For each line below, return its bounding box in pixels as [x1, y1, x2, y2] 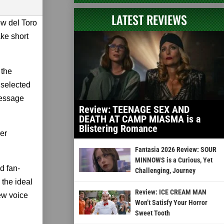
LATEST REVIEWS [111, 10, 187, 28]
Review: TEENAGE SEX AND [79, 103, 189, 115]
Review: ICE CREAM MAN [134, 187, 206, 196]
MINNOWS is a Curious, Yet [134, 155, 212, 164]
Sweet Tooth [134, 208, 170, 217]
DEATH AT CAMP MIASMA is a [79, 112, 200, 125]
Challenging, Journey [134, 166, 195, 174]
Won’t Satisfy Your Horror [134, 198, 207, 206]
